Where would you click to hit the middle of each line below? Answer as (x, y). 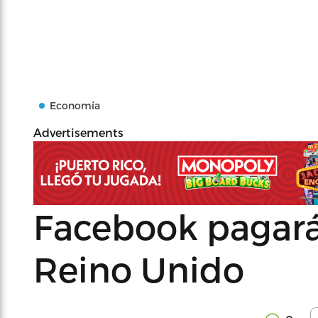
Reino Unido (139, 269)
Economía (75, 105)
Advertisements (78, 132)
